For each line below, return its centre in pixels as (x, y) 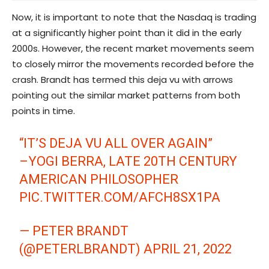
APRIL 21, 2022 (188, 249)
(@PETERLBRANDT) (82, 249)
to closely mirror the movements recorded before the (133, 64)
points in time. (44, 111)
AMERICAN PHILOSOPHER (99, 180)
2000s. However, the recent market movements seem (133, 49)
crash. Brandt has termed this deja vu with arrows (122, 80)
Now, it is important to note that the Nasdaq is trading (134, 17)
